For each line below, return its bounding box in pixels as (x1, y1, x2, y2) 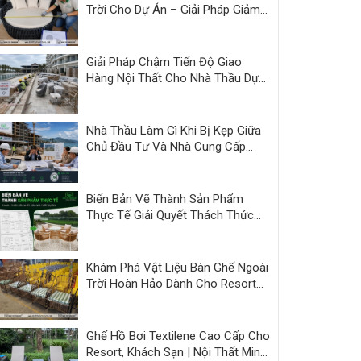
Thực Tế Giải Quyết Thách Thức (86, 208, 254, 222)
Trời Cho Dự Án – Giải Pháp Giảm (86, 2, 260, 17)
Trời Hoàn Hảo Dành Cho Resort (86, 276, 256, 291)
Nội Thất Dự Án (86, 224, 167, 239)
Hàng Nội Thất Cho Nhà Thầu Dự (86, 71, 259, 85)
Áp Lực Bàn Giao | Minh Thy (86, 19, 232, 33)
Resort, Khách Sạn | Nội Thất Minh (86, 345, 267, 359)
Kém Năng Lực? (86, 156, 171, 170)
